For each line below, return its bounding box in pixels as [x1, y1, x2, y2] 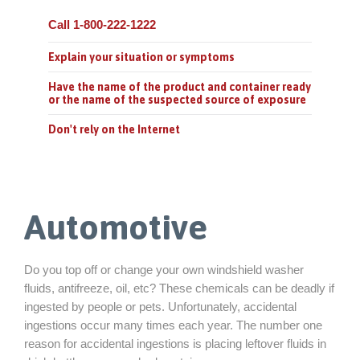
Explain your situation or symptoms [48, 51, 235, 63]
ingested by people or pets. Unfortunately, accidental [24, 299, 297, 313]
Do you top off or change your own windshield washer [24, 262, 304, 276]
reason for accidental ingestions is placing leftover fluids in [24, 336, 326, 350]
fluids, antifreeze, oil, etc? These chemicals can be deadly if [24, 280, 334, 295]
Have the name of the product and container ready [48, 80, 311, 93]
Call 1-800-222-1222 [48, 18, 156, 31]
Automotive [24, 206, 207, 247]
